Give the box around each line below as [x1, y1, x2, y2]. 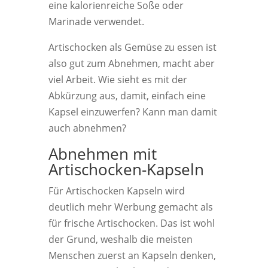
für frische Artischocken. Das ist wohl [48, 217, 215, 230]
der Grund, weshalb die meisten [48, 233, 193, 246]
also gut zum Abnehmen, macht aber [48, 57, 215, 70]
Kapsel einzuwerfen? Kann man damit [48, 105, 217, 118]
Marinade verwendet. [48, 15, 144, 28]
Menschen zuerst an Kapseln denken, [48, 249, 216, 262]
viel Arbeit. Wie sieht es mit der [48, 73, 187, 86]
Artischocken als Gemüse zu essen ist [48, 41, 217, 54]
